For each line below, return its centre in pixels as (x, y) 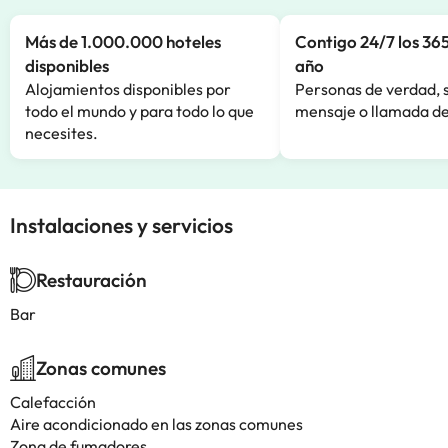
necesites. (61, 133)
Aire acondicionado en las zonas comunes (156, 424)
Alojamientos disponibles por (128, 89)
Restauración (91, 280)
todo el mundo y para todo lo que (139, 111)
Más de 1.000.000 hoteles (123, 41)
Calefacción (53, 402)
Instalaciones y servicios (121, 225)
